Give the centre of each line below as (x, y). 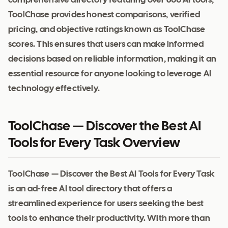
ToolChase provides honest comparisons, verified (104, 15)
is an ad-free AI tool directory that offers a (90, 189)
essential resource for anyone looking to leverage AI (110, 74)
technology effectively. (54, 89)
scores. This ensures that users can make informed (106, 45)
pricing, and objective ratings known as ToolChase (107, 30)
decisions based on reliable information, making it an (112, 60)
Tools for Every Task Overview (94, 144)
